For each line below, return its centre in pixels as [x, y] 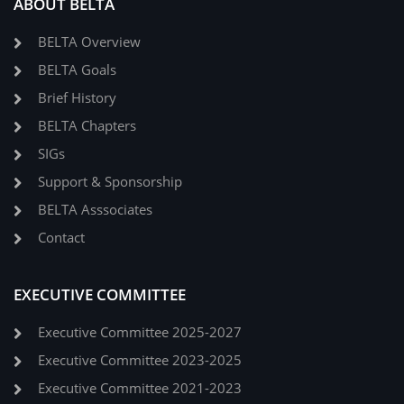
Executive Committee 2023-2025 [140, 360]
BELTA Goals [77, 70]
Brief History [77, 98]
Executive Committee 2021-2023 [140, 388]
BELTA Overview [89, 42]
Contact [61, 238]
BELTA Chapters [87, 126]
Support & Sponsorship [110, 182]
